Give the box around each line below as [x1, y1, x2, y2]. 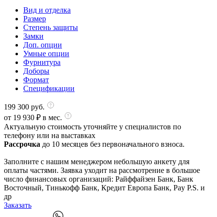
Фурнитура [23, 58, 61, 66]
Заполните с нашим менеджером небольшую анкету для [4, 157, 189, 166]
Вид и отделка [23, 6, 71, 14]
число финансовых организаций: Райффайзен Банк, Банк [4, 175, 193, 183]
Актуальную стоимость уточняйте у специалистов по [4, 123, 181, 131]
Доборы [23, 67, 49, 75]
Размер [23, 15, 46, 23]
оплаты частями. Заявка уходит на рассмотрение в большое [4, 166, 200, 174]
